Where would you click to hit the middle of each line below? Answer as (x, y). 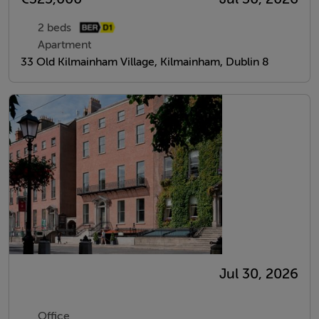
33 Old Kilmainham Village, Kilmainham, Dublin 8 (145, 62)
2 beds (54, 27)
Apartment (64, 45)
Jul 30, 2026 (259, 273)
